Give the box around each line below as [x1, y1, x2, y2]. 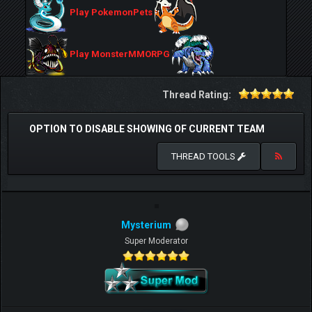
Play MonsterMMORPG [68, 49, 172, 60]
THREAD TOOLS [171, 151, 237, 162]
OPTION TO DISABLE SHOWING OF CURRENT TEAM [29, 123, 265, 134]
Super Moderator [124, 235, 188, 246]
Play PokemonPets [68, 7, 155, 18]
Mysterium [121, 219, 171, 231]
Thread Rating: [162, 89, 231, 100]
